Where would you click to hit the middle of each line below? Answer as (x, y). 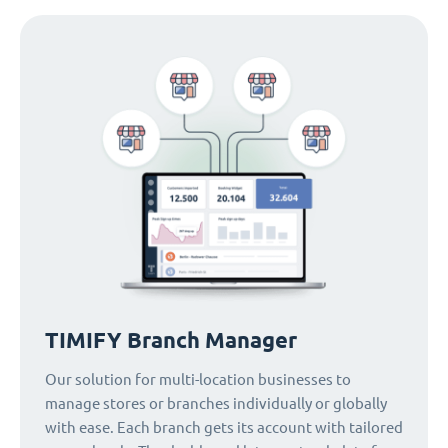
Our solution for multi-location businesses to (198, 379)
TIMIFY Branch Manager (171, 339)
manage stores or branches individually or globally (216, 403)
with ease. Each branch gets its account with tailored (224, 427)
